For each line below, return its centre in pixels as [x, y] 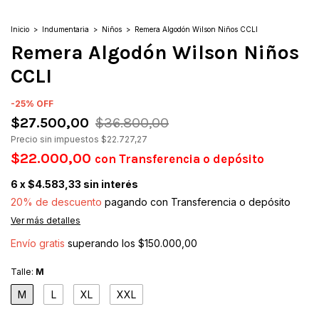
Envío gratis [38, 244]
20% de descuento [56, 202]
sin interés [111, 184]
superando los [103, 244]
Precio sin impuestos [56, 140]
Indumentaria [67, 30]
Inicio [20, 30]
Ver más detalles [46, 221]
